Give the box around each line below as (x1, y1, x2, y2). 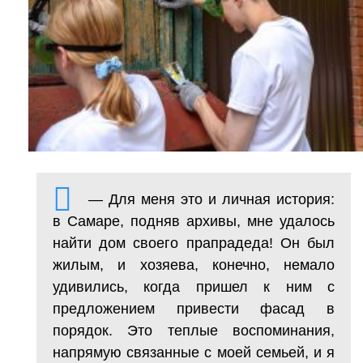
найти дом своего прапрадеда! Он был (53, 234, 335, 251)
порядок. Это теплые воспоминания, (53, 322, 335, 339)
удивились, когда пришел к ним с (53, 278, 335, 295)
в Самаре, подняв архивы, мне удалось (53, 212, 335, 229)
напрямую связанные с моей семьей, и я (53, 344, 335, 361)
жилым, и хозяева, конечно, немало (53, 256, 335, 273)
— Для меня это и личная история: (88, 190, 335, 207)
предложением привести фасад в (53, 300, 335, 317)
